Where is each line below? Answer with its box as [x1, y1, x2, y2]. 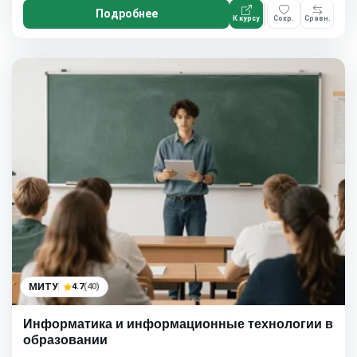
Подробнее [95, 6, 158, 20]
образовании [23, 332, 108, 347]
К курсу [233, 14, 260, 23]
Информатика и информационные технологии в [23, 316, 333, 331]
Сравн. [304, 14, 331, 23]
